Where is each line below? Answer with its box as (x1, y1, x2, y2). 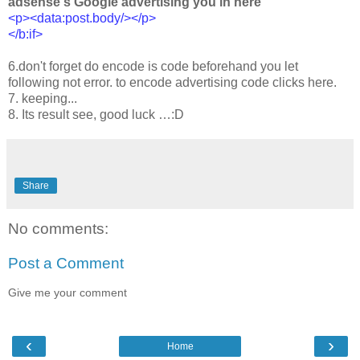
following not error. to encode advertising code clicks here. (8, 75, 337, 89)
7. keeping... (8, 91, 77, 105)
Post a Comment (8, 255, 124, 272)
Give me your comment (8, 285, 127, 299)
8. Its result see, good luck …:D (8, 107, 184, 121)
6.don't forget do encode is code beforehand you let (8, 59, 298, 73)
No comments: (8, 219, 108, 237)
